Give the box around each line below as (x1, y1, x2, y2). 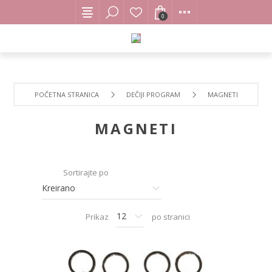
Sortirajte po (63, 166, 109, 178)
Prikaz (86, 211, 109, 222)
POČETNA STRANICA (34, 90, 99, 99)
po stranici (152, 211, 190, 222)
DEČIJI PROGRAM (126, 90, 180, 99)
